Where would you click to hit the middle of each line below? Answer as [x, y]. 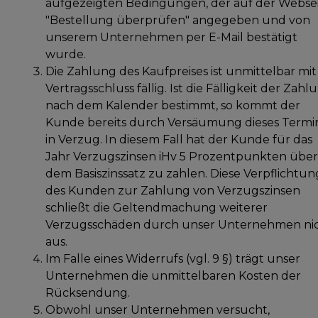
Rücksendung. [88, 292]
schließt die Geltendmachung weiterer [157, 207]
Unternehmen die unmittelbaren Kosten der [173, 275]
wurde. [66, 54]
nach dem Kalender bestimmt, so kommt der [173, 105]
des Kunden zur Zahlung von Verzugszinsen [173, 190]
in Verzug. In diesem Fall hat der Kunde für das [179, 139]
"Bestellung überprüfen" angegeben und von [178, 20]
